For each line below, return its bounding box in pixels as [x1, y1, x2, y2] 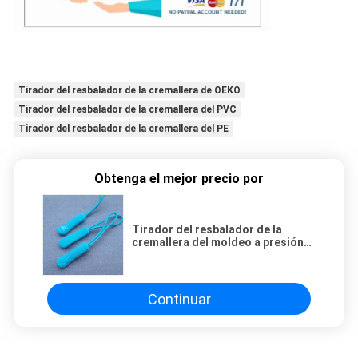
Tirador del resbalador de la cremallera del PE [18, 123, 229, 135]
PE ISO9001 [132, 249, 192, 262]
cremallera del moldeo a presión [132, 236, 304, 249]
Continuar [147, 290, 211, 308]
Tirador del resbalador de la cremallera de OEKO [18, 85, 241, 97]
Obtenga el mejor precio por [94, 171, 264, 187]
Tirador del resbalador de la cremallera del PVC [18, 104, 237, 116]
